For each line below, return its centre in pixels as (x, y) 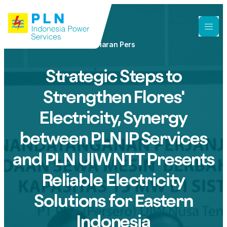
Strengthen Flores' (113, 97)
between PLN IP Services (113, 138)
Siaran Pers (115, 44)
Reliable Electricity (113, 180)
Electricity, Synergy (113, 118)
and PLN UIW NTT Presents (113, 159)
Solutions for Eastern (113, 201)
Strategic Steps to (113, 76)
